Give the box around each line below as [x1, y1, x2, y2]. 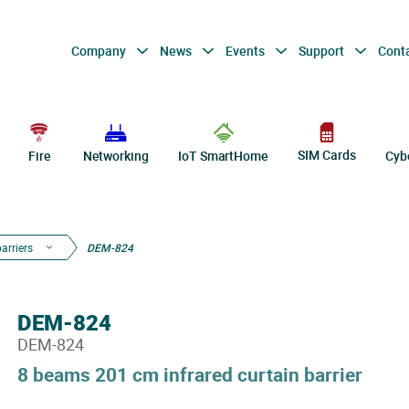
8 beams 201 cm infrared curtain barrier [16, 362, 362, 387]
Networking [82, 147, 149, 164]
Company [70, 41, 129, 59]
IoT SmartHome [178, 147, 268, 164]
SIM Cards [298, 146, 356, 164]
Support [298, 41, 347, 59]
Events [225, 41, 267, 59]
